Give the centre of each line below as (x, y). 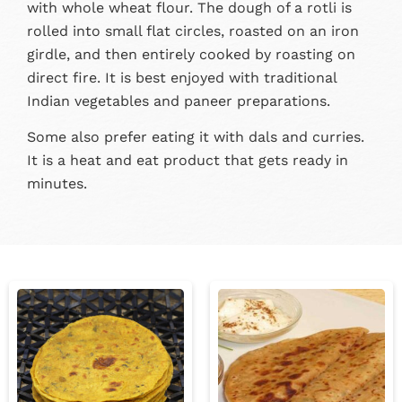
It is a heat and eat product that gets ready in (188, 161)
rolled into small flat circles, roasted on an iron (193, 31)
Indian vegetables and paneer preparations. (179, 100)
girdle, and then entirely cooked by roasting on (191, 54)
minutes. (57, 184)
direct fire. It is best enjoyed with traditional (182, 77)
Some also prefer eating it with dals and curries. (196, 137)
